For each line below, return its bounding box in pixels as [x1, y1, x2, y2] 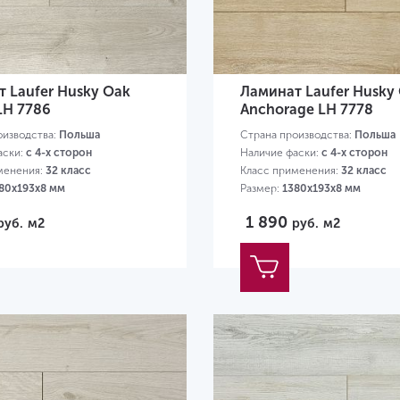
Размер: [239, 181, 282, 195]
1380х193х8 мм [281, 181, 361, 195]
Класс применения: [239, 163, 341, 177]
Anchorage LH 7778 [239, 100, 373, 118]
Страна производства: [239, 128, 354, 141]
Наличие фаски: [239, 146, 321, 159]
